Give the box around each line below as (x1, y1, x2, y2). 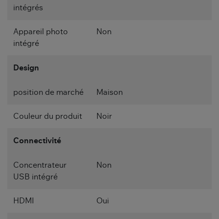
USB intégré (13, 173, 58, 181)
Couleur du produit (13, 112, 82, 120)
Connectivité (13, 136, 61, 145)
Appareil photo (13, 27, 68, 36)
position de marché (13, 88, 84, 96)
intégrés (13, 3, 43, 12)
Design (13, 64, 39, 72)
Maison (96, 88, 123, 96)
